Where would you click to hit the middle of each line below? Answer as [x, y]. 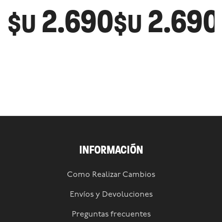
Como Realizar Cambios [111, 175]
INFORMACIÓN [111, 150]
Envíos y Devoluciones [111, 195]
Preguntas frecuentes [111, 215]
